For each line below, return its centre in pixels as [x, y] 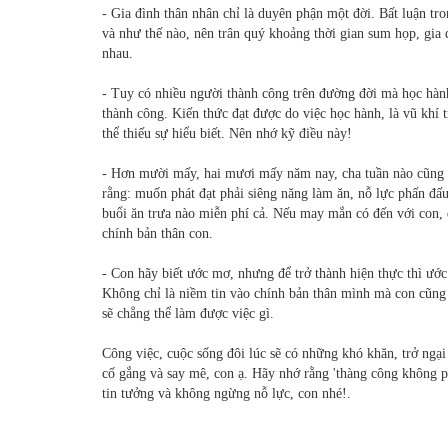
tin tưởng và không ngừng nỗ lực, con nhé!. [226, 394]
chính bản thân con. [157, 234]
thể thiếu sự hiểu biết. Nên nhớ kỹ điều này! [227, 134]
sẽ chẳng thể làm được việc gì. [188, 314]
